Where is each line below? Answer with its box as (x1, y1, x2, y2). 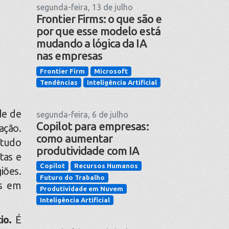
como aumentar (36, 131, 113, 145)
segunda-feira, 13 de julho (36, 3, 133, 12)
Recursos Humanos (74, 162, 138, 170)
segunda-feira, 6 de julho (36, 109, 128, 119)
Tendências (40, 79, 78, 86)
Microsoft (94, 67, 128, 75)
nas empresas (36, 49, 103, 62)
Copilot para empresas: (36, 119, 149, 132)
